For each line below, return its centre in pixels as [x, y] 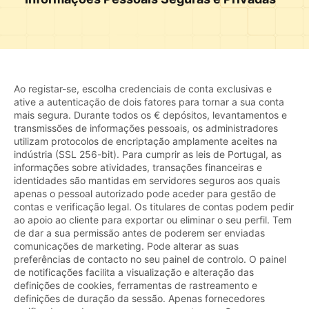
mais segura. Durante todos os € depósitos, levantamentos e [150, 114]
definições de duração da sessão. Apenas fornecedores [139, 298]
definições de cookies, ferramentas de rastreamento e [136, 285]
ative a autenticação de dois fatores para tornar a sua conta [149, 101]
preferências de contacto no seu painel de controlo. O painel [150, 259]
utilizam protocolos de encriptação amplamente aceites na [146, 141]
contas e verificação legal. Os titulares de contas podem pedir [154, 206]
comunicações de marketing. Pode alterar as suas [126, 246]
